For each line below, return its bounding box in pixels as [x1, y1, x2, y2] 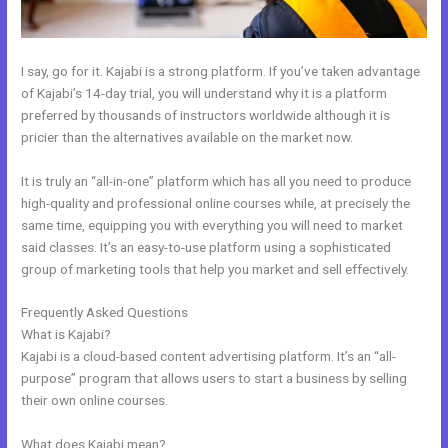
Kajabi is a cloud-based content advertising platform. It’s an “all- [21, 348, 397, 365]
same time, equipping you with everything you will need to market [21, 216, 404, 233]
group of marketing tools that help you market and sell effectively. [21, 260, 410, 277]
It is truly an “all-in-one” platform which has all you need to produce [21, 172, 412, 189]
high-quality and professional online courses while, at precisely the [21, 194, 411, 211]
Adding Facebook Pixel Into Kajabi [191, 304, 394, 321]
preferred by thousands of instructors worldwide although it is [21, 106, 391, 123]
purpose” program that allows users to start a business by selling [21, 370, 408, 387]
